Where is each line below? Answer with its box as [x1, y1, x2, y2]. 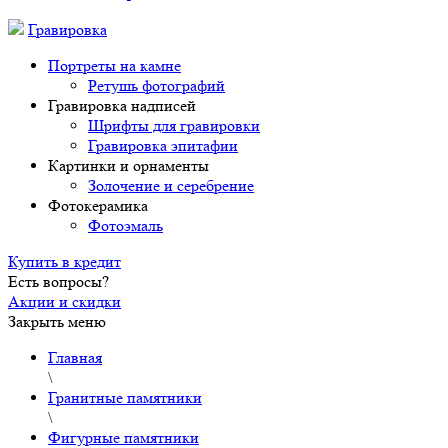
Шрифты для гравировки [88, 116, 260, 135]
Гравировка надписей [48, 96, 196, 115]
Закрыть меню [8, 312, 106, 331]
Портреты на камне [48, 56, 181, 75]
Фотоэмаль [88, 216, 163, 235]
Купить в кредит [8, 252, 121, 271]
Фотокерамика [48, 196, 148, 215]
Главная [48, 348, 102, 367]
